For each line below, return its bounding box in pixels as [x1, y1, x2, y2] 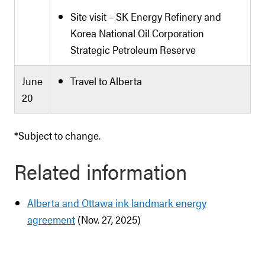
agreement [27, 212, 75, 227]
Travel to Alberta [70, 73, 142, 88]
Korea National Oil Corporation [70, 25, 204, 40]
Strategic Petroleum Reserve [70, 42, 196, 57]
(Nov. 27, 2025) [75, 212, 141, 227]
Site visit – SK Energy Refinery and [70, 9, 221, 24]
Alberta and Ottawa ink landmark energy [27, 195, 206, 210]
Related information [14, 156, 187, 186]
